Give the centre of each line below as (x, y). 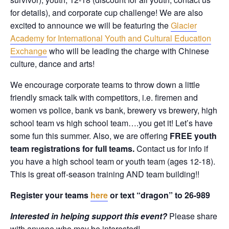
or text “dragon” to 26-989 (159, 195)
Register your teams (50, 195)
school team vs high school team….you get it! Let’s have (111, 123)
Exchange (29, 51)
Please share (192, 216)
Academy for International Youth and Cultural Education (111, 38)
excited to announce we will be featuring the (90, 26)
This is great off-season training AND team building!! (105, 174)
